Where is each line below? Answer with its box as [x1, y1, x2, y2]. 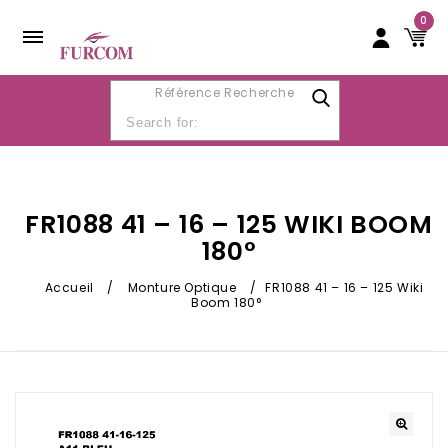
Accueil [44, 279, 94, 296]
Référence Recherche [155, 84, 295, 101]
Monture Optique [127, 279, 237, 296]
